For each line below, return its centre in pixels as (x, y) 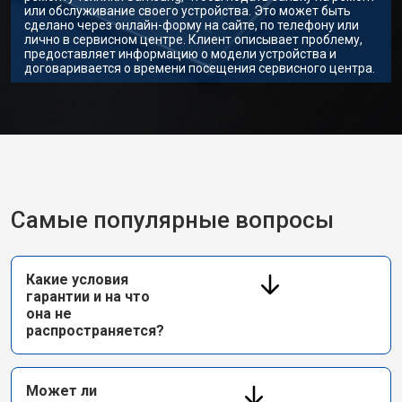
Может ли (61, 391)
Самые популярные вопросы (172, 220)
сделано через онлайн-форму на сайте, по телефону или (192, 25)
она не (49, 314)
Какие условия (77, 280)
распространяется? (95, 331)
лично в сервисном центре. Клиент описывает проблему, (193, 39)
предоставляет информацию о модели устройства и (180, 54)
